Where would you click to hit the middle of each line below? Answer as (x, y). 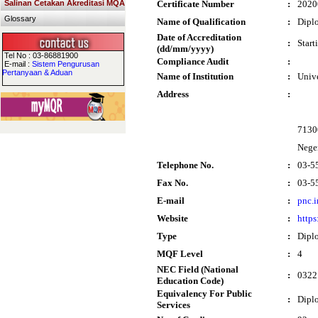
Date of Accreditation (199, 37)
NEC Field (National (198, 269)
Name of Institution (195, 76)
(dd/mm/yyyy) (185, 49)
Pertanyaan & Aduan (38, 72)
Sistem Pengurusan (66, 64)
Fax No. (172, 183)
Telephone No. (185, 165)
